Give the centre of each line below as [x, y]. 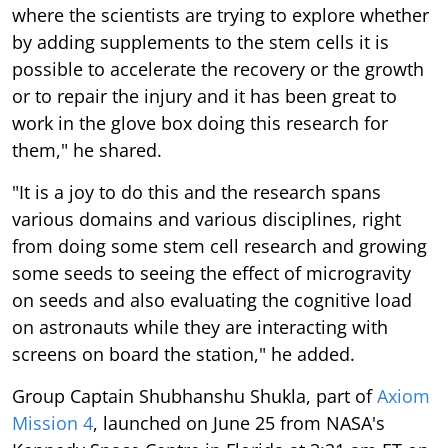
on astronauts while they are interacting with [200, 327]
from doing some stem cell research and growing [219, 246]
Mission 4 [52, 423]
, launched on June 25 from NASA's [239, 423]
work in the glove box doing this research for [200, 123]
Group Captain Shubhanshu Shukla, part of [194, 396]
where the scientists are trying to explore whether [220, 15]
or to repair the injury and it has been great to [204, 96]
